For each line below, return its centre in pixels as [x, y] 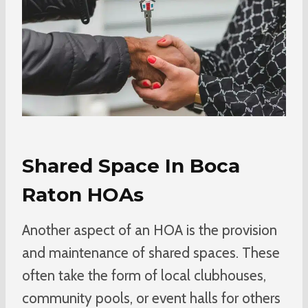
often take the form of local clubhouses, [144, 275]
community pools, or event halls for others [151, 298]
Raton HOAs [83, 194]
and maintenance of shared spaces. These [151, 252]
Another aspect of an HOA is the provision [150, 230]
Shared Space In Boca [131, 165]
